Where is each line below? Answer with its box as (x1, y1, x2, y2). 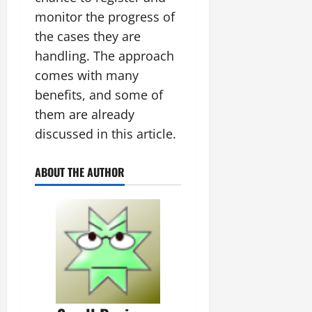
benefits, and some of (35, 86, 163, 103)
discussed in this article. (35, 125, 176, 142)
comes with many (35, 66, 139, 84)
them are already (35, 105, 134, 123)
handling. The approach (35, 47, 174, 64)
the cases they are (35, 27, 141, 45)
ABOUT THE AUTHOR (35, 163, 125, 180)
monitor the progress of (35, 8, 175, 25)
